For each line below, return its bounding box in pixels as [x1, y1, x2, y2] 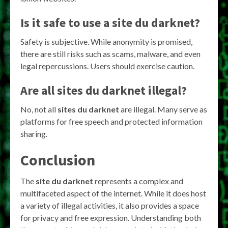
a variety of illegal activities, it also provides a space [20, 200, 199, 210]
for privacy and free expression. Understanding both [20, 212, 201, 222]
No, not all [20, 104, 58, 114]
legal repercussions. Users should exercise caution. [20, 61, 194, 71]
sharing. [20, 128, 47, 138]
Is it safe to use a [20, 14, 112, 31]
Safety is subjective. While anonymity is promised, [20, 36, 192, 46]
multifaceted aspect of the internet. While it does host [20, 188, 206, 198]
